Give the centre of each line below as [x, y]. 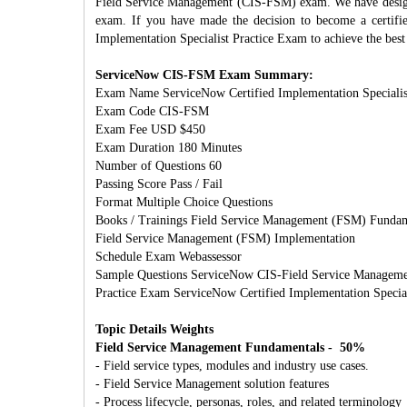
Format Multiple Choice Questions [184, 202]
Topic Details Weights [154, 329]
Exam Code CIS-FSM [152, 111]
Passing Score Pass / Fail [159, 184]
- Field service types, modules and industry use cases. [232, 366]
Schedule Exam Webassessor [169, 257]
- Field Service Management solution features [212, 384]
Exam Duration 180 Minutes [169, 148]
